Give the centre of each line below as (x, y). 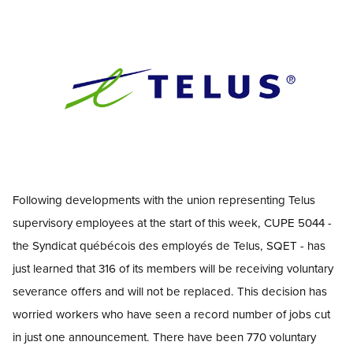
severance (40, 291)
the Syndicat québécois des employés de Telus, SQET (155, 245)
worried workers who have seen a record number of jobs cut (171, 314)
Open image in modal (71, 171)
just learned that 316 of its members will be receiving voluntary (173, 268)
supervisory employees (75, 222)
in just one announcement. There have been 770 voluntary (164, 336)
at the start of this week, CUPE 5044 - (234, 222)
